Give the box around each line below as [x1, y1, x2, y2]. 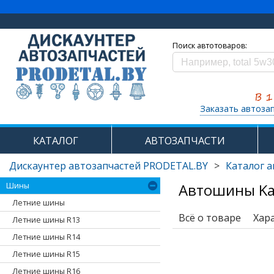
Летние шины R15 [12, 249, 80, 260]
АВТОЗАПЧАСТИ [144, 133, 225, 148]
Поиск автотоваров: [172, 40, 248, 51]
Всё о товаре [179, 211, 242, 225]
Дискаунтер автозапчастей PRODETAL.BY [9, 159, 208, 173]
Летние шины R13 [12, 215, 80, 226]
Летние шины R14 [12, 232, 80, 243]
